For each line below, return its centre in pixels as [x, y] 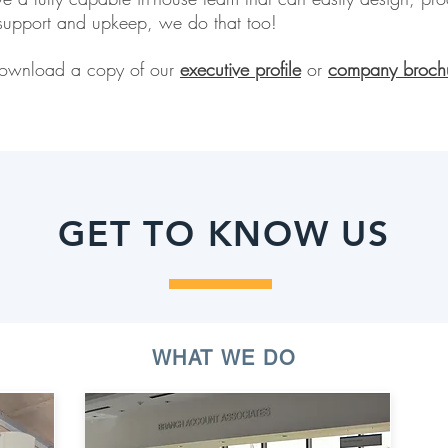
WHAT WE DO [224, 358]
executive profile [240, 69]
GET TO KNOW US [224, 233]
